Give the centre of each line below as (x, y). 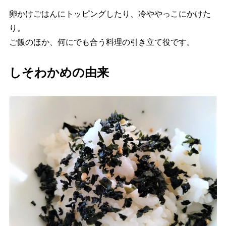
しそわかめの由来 (59, 72)
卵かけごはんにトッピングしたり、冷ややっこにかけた (110, 14)
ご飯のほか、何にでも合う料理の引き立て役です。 (102, 42)
